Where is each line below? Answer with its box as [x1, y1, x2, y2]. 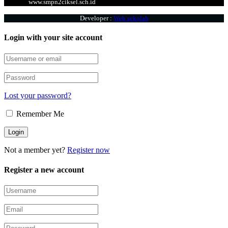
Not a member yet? [4, 145, 67, 154]
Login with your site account [4, 33, 102, 42]
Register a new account [4, 165, 84, 174]
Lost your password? [4, 91, 71, 100]
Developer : [79, 14, 112, 22]
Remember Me [14, 109, 64, 118]
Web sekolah [113, 14, 149, 22]
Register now [67, 145, 110, 154]
